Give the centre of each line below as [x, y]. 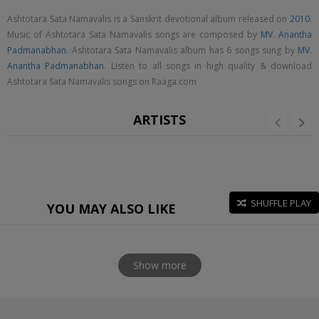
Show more [159, 265]
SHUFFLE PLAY [281, 203]
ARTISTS [159, 120]
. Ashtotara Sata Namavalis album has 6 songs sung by [182, 50]
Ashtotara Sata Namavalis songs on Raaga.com [102, 82]
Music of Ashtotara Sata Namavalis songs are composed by [134, 35]
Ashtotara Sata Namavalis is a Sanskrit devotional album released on [148, 19]
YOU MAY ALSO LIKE [111, 209]
